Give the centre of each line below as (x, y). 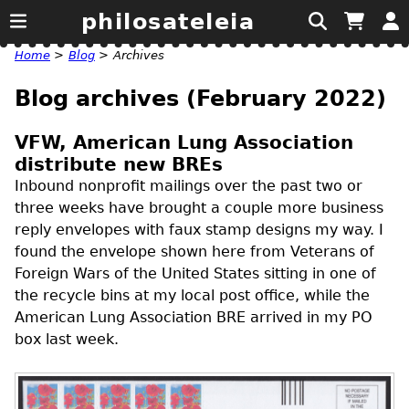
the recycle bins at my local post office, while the (192, 295)
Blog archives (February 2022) (200, 98)
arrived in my (299, 317)
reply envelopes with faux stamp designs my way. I (199, 229)
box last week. (67, 339)
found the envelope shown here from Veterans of (194, 251)
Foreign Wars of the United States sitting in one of (195, 273)
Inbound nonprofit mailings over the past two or (189, 185)
